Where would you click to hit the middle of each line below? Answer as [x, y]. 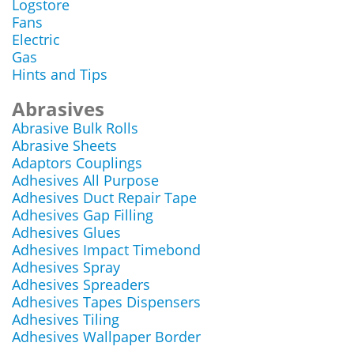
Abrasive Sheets [64, 145]
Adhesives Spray [66, 267]
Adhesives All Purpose [85, 180]
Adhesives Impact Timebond [106, 250]
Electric [36, 40]
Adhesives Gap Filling [83, 215]
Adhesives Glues [66, 232]
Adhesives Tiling [66, 319]
